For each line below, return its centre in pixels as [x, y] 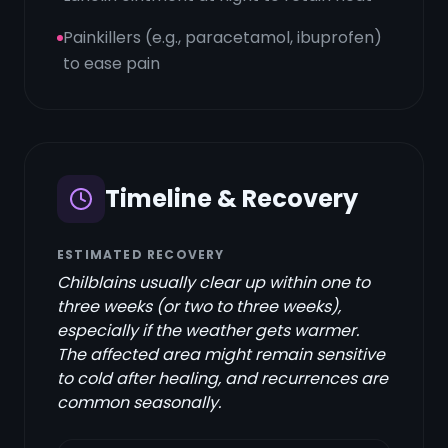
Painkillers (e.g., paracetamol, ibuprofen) [222, 37]
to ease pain [111, 63]
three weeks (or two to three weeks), [199, 306]
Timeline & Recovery [231, 198]
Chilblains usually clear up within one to [213, 282]
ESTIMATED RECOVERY [141, 254]
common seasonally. [139, 402]
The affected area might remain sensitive [221, 354]
